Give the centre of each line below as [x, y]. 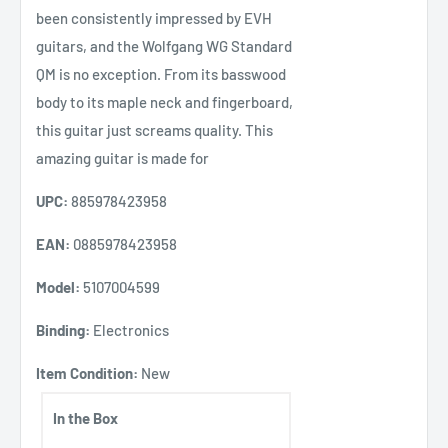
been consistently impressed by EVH [154, 17]
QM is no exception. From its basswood [161, 73]
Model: [58, 286]
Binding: [63, 329]
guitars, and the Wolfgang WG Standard [164, 45]
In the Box [85, 417]
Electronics [129, 329]
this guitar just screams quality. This [154, 129]
